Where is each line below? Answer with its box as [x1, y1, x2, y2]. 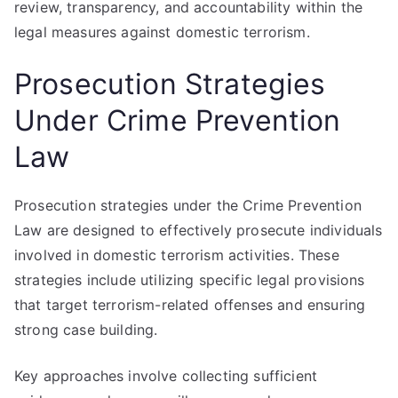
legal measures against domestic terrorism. [14, 23, 310, 41]
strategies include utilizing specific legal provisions [14, 271, 365, 289]
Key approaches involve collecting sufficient [14, 367, 318, 385]
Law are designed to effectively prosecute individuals [14, 221, 383, 239]
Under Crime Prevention [14, 103, 341, 138]
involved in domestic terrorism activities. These [14, 246, 339, 264]
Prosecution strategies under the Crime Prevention [14, 196, 362, 214]
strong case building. [14, 321, 158, 338]
